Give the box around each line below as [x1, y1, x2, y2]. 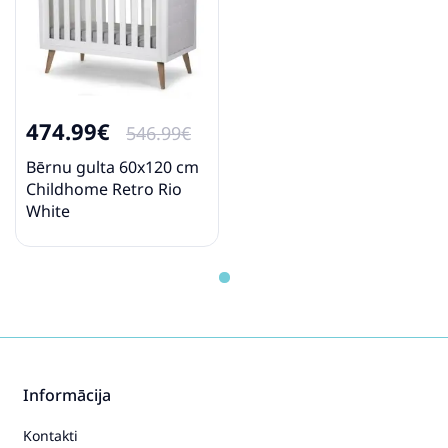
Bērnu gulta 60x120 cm [26, 155, 199, 178]
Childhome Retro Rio [26, 177, 182, 200]
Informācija [23, 383, 111, 406]
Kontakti [23, 425, 78, 445]
